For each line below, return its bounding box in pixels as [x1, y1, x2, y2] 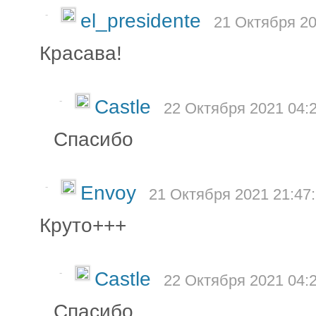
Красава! [39, 42, 122, 64]
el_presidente [80, 9, 207, 32]
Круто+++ [39, 214, 126, 236]
